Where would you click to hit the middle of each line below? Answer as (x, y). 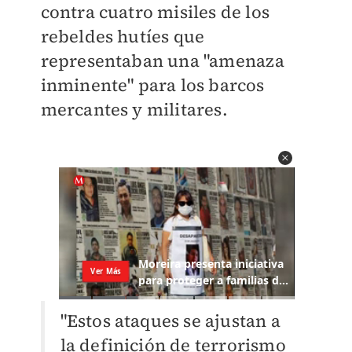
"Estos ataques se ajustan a (170, 321)
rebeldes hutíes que (123, 36)
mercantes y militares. (134, 109)
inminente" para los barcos (152, 85)
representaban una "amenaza (162, 60)
